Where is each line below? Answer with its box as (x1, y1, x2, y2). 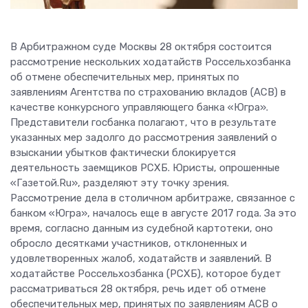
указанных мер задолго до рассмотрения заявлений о (10, 131, 277, 144)
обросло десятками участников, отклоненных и (10, 237, 247, 250)
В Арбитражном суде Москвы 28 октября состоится (10, 41, 272, 54)
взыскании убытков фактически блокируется (10, 146, 236, 159)
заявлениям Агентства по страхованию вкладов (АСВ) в (10, 86, 286, 99)
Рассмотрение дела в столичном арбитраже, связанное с (10, 192, 295, 205)
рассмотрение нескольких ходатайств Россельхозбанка (10, 56, 291, 69)
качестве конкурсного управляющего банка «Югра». (10, 101, 268, 114)
